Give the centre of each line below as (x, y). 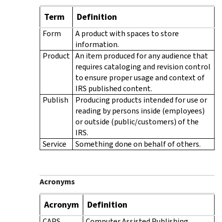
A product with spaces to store (127, 33)
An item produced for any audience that (142, 55)
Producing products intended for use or (141, 100)
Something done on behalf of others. (138, 144)
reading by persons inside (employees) (140, 111)
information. (97, 44)
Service (55, 144)
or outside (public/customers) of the (137, 121)
